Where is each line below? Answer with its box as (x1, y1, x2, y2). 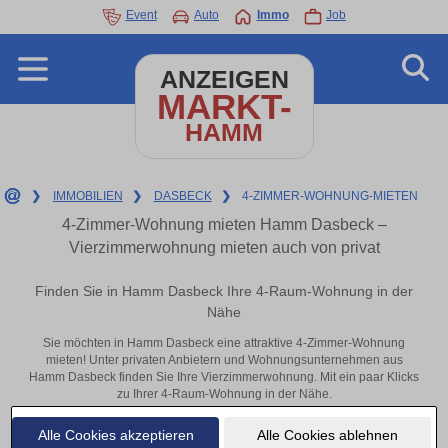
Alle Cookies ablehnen (256, 426, 398, 443)
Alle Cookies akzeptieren (37, 426, 194, 443)
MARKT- (156, 87, 292, 126)
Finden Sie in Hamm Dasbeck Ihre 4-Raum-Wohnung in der (35, 283, 413, 300)
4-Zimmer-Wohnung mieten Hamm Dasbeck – (61, 216, 387, 233)
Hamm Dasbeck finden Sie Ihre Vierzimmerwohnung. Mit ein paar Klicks (29, 370, 419, 385)
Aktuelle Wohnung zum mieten (119, 418, 329, 435)
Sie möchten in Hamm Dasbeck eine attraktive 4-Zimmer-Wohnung (43, 336, 405, 351)
